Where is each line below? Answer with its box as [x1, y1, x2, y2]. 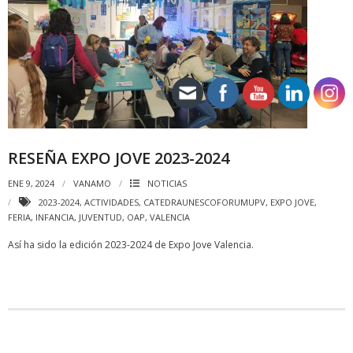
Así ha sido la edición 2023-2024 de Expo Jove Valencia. [8, 238, 254, 251]
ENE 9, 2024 [8, 177, 54, 189]
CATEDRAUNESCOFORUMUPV [143, 196, 266, 208]
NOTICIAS [147, 177, 187, 189]
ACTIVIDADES [84, 196, 139, 208]
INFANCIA [35, 211, 74, 223]
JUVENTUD [79, 211, 122, 223]
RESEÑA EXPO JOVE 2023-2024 [8, 147, 229, 169]
